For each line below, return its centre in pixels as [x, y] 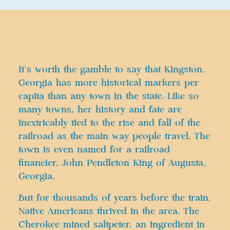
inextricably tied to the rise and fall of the [109, 123]
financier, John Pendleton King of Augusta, [112, 163]
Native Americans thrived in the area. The [109, 211]
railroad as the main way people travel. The [114, 136]
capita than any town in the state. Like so [109, 96]
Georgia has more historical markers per [109, 83]
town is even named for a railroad [94, 150]
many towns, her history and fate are [100, 110]
